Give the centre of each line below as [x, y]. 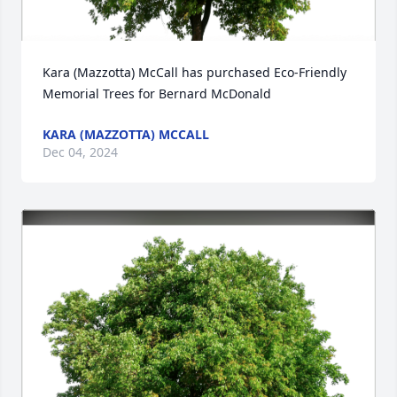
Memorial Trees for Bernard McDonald [157, 93]
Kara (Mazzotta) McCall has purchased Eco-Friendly [195, 72]
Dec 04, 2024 [80, 152]
